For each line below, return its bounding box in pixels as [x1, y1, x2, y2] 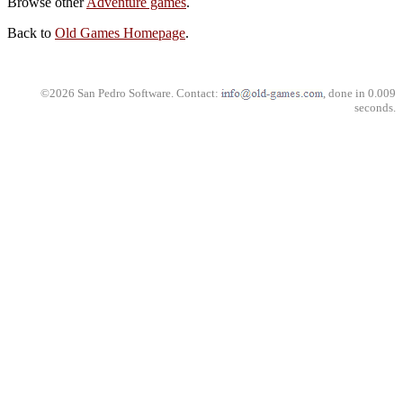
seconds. [354, 101, 396, 114]
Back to [7, 25, 55, 40]
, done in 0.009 [323, 86, 396, 100]
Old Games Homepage [55, 25, 185, 40]
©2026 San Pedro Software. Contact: [40, 86, 221, 100]
